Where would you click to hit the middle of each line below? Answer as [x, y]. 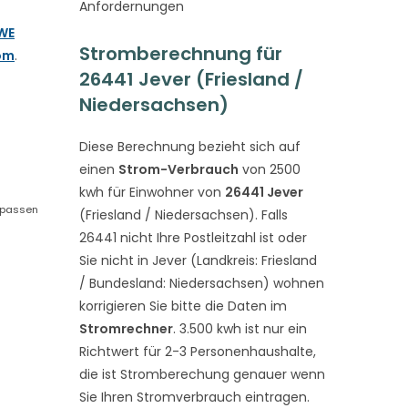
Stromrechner [126, 329]
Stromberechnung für [180, 54]
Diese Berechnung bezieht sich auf [189, 147]
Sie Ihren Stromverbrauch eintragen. [194, 397]
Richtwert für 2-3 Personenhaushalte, [197, 352]
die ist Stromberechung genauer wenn [202, 374]
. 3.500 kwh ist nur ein [240, 329]
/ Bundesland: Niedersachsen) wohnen [201, 283]
